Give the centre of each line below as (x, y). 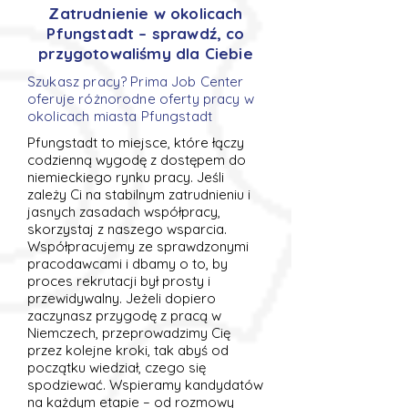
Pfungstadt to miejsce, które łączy (136, 143)
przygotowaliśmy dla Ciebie (146, 53)
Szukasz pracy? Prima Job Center (136, 82)
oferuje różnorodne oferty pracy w (141, 99)
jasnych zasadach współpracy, (124, 212)
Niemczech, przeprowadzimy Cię (129, 333)
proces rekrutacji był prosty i (119, 281)
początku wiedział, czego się (117, 367)
